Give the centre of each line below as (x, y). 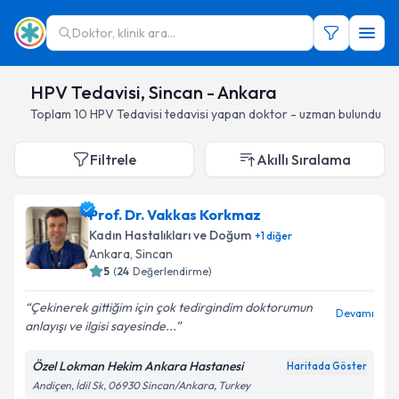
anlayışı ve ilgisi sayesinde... (100, 326)
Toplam (52, 114)
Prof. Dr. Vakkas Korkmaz (175, 215)
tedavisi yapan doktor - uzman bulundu (273, 114)
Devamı (355, 313)
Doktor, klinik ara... (124, 33)
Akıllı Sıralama (304, 159)
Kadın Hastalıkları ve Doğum (170, 235)
